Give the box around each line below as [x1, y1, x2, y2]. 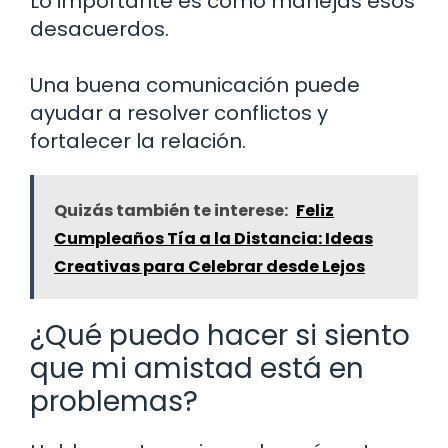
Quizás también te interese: [54, 198, 288, 222]
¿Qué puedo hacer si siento [30, 315, 410, 355]
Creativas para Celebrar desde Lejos [54, 254, 365, 278]
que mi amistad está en [30, 348, 364, 388]
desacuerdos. [30, 14, 169, 43]
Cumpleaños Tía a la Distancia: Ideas [54, 226, 373, 250]
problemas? [30, 381, 198, 421]
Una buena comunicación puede [30, 70, 360, 99]
